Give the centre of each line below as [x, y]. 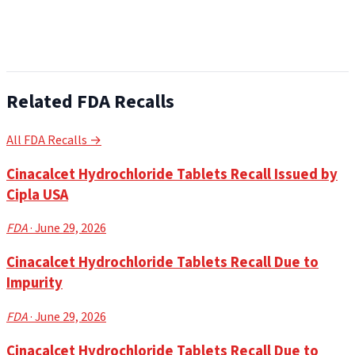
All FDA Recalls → [54, 141]
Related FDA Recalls [90, 102]
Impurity [34, 283]
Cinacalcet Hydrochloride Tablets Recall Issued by [172, 174]
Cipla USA [37, 195]
